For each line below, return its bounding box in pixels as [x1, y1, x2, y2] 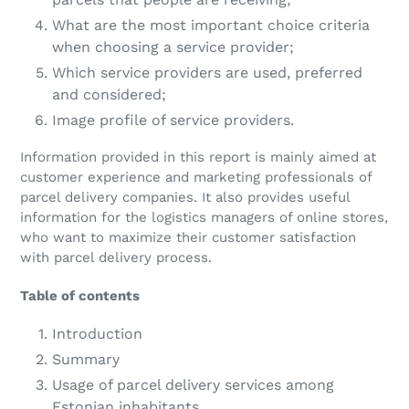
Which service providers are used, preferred [52, 63, 362, 81]
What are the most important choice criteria [52, 16, 370, 34]
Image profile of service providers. [52, 110, 294, 129]
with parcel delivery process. [20, 249, 212, 267]
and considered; [52, 85, 166, 103]
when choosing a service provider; [52, 37, 294, 56]
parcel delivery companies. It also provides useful [20, 189, 350, 206]
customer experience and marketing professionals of [20, 169, 372, 186]
